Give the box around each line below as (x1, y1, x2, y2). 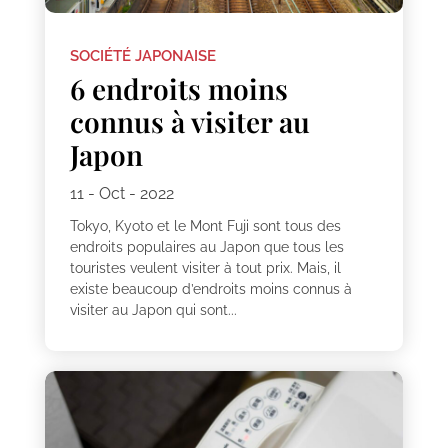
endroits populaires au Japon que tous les (69, 238, 344, 255)
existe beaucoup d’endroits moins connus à (69, 280, 352, 297)
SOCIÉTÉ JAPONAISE (69, 46, 216, 65)
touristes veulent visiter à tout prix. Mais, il (69, 259, 341, 276)
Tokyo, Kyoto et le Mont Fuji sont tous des (69, 217, 341, 234)
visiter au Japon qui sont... (69, 301, 237, 318)
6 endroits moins (69, 69, 288, 107)
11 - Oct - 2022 (69, 183, 174, 203)
